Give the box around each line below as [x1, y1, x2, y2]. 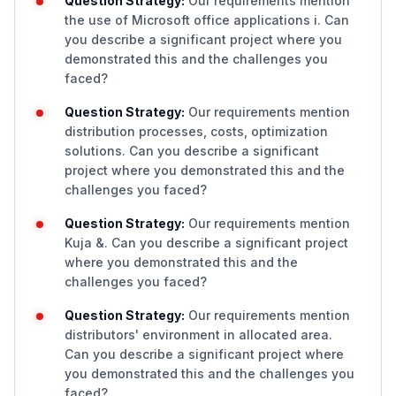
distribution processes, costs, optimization [65, 124, 328, 139]
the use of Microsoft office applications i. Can [65, 12, 349, 27]
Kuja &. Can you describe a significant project [65, 235, 348, 250]
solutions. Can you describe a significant [65, 143, 319, 158]
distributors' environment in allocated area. [65, 327, 332, 342]
